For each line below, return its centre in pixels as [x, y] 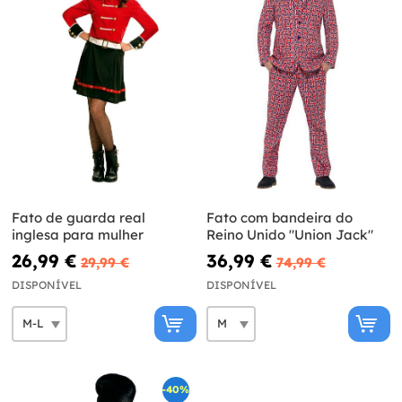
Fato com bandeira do [279, 217]
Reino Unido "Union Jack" [289, 234]
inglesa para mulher [78, 234]
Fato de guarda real [79, 217]
